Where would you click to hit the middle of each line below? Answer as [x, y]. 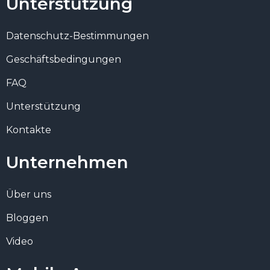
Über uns [29, 194]
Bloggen [27, 218]
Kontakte [29, 130]
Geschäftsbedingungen [64, 59]
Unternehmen [67, 162]
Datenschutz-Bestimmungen [77, 36]
